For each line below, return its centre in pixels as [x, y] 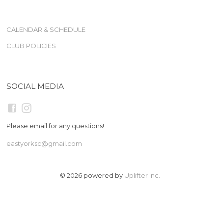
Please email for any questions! [55, 126]
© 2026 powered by [92, 175]
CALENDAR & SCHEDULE [46, 29]
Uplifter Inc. [142, 175]
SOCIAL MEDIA [35, 86]
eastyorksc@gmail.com [44, 144]
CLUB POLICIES [31, 45]
